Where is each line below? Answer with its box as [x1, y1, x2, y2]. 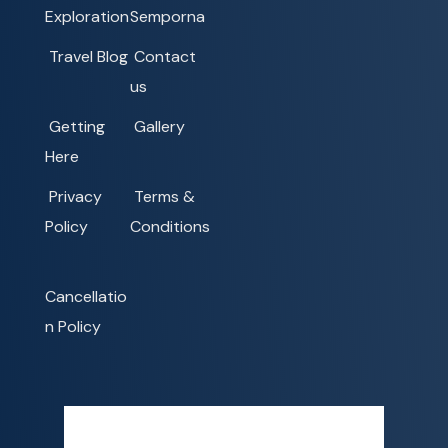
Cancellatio [45, 286, 127, 308]
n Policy [45, 316, 101, 338]
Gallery [133, 116, 185, 138]
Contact [133, 46, 196, 68]
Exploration [45, 6, 129, 28]
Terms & [133, 186, 195, 208]
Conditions [129, 216, 210, 238]
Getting [49, 116, 105, 138]
